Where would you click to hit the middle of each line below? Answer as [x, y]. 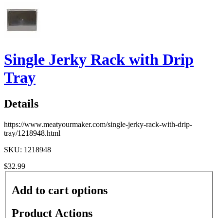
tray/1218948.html [32, 133]
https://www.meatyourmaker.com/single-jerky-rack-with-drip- [98, 124]
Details [21, 103]
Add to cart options [60, 190]
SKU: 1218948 [27, 149]
